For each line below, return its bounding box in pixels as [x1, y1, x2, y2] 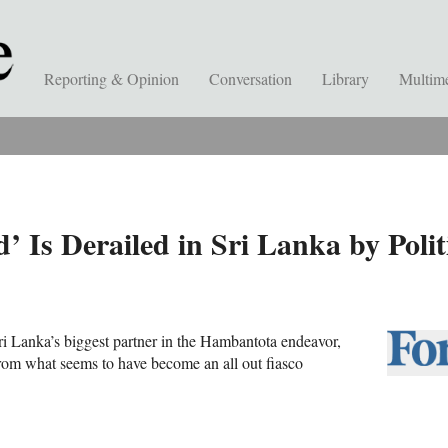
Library [322, 68, 369, 89]
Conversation [209, 68, 292, 89]
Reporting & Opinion [44, 68, 179, 89]
